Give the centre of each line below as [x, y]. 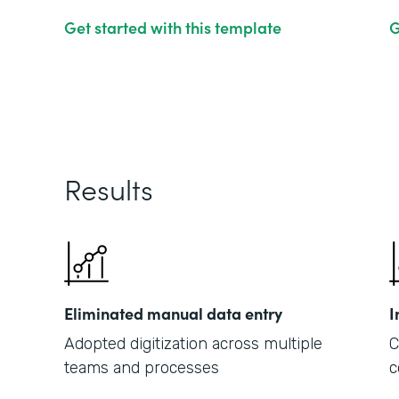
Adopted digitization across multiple [193, 344]
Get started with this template [173, 27]
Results [109, 188]
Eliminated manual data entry [173, 313]
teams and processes [142, 368]
